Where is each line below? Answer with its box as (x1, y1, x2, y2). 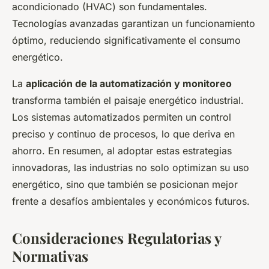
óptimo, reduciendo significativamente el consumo (12, 34, 241, 47)
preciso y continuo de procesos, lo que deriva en (12, 128, 235, 141)
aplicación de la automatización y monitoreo (26, 77, 232, 90)
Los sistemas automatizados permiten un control (12, 111, 231, 124)
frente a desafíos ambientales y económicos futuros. (12, 195, 250, 208)
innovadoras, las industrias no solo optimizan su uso (12, 162, 249, 174)
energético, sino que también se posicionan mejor (12, 178, 238, 191)
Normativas (12, 246, 88, 266)
